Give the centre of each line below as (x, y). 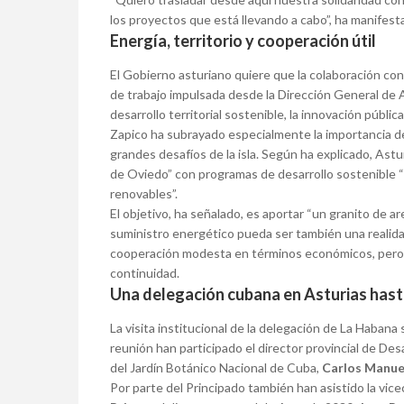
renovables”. (144, 194)
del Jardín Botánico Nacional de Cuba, (216, 368)
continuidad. (145, 273)
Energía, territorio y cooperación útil (243, 41)
